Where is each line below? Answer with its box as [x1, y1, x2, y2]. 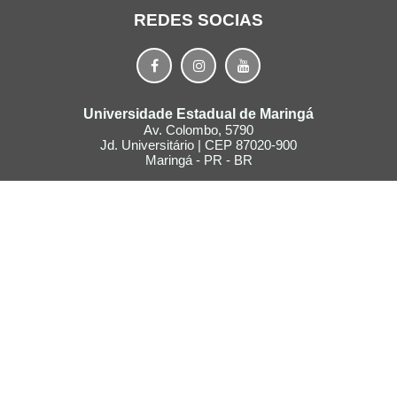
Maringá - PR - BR [144, 152, 253, 167]
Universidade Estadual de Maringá [83, 106, 314, 121]
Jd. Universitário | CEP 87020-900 [100, 137, 297, 152]
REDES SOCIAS [134, 11, 263, 29]
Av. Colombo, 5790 [144, 122, 253, 137]
